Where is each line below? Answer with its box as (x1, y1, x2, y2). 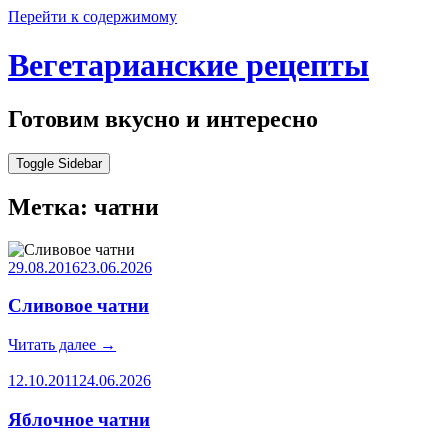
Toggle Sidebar (16, 155, 102, 171)
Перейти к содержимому (8, 8, 177, 25)
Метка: (8, 193, 94, 220)
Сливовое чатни (8, 295, 149, 317)
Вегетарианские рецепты (8, 47, 369, 84)
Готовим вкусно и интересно (8, 105, 318, 132)
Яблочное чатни (8, 408, 150, 430)
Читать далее (8, 336, 100, 354)
